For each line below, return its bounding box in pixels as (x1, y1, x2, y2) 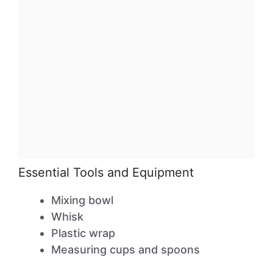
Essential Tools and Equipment (18, 165, 194, 180)
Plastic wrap (51, 227, 115, 239)
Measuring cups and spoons (51, 243, 200, 256)
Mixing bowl (51, 194, 113, 207)
